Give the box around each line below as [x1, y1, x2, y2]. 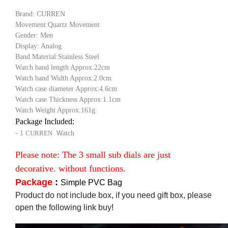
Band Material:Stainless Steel [15, 53, 99, 61]
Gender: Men [15, 32, 55, 40]
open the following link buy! [15, 203, 113, 212]
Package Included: [15, 117, 74, 126]
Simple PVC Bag [61, 178, 122, 187]
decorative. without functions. [15, 163, 126, 174]
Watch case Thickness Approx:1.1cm [15, 96, 121, 104]
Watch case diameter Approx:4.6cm [15, 85, 117, 93]
